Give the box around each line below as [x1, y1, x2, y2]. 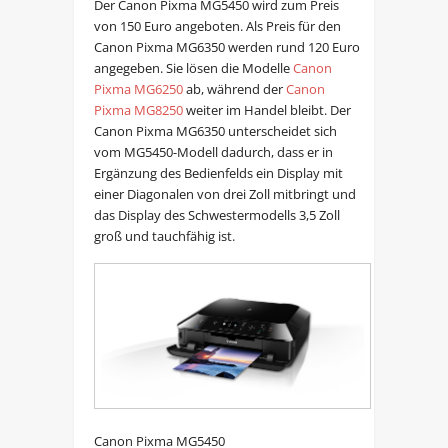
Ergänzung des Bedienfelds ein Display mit [93, 163, 343, 182]
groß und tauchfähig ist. [93, 226, 235, 245]
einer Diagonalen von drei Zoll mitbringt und [93, 184, 356, 203]
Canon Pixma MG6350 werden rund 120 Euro [93, 37, 360, 56]
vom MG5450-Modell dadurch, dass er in [93, 142, 333, 161]
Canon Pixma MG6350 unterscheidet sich [93, 121, 337, 140]
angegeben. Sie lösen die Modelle [93, 58, 293, 77]
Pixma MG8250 [93, 100, 183, 119]
